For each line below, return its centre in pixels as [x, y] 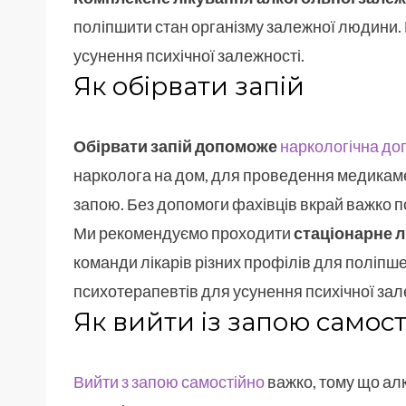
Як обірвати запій [189, 87]
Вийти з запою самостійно [169, 382]
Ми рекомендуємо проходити [182, 233]
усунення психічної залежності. [189, 56]
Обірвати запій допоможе [175, 146]
